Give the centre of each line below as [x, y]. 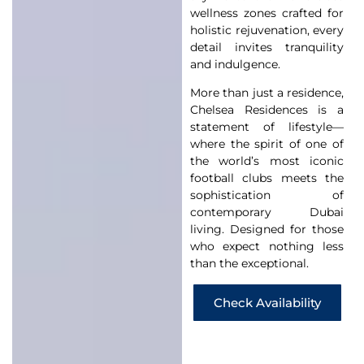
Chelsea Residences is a [267, 110]
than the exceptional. [249, 264]
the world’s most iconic [267, 161]
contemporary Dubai [267, 212]
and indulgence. [235, 64]
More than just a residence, [267, 93]
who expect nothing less [267, 247]
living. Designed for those [267, 230]
